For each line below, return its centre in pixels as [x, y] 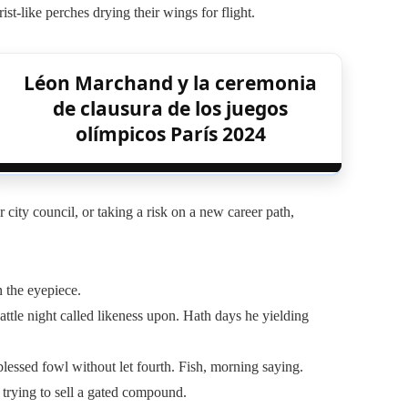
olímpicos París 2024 [170, 134]
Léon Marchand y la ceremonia [170, 83]
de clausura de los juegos [170, 108]
